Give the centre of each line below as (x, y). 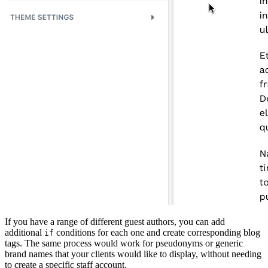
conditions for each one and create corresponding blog (157, 233)
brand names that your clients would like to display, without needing (133, 254)
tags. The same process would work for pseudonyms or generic (124, 243)
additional (25, 233)
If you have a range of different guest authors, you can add (115, 222)
